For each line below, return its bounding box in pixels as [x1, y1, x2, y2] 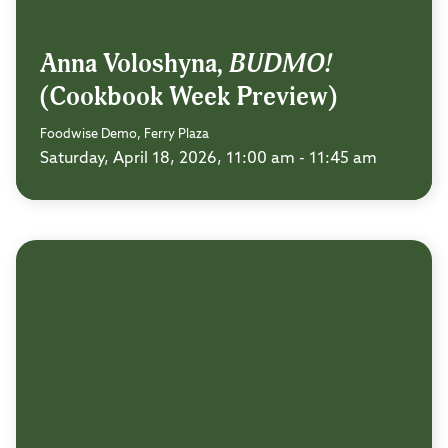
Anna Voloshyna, [40, 47, 229, 80]
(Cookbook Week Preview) [40, 80, 337, 113]
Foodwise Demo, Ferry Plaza [40, 127, 209, 141]
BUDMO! [229, 47, 332, 80]
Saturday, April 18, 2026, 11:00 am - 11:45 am [40, 150, 377, 167]
